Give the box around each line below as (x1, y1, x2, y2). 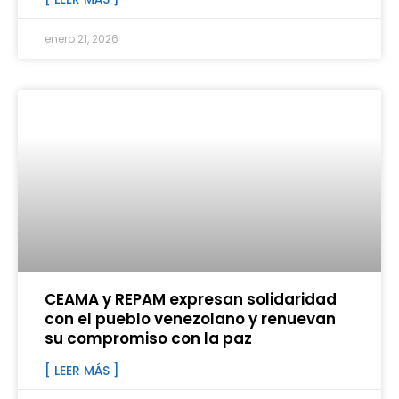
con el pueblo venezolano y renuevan (45, 308, 336, 330)
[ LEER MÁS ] (45, 362, 119, 380)
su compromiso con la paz (45, 328, 252, 350)
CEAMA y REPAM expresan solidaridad (45, 289, 337, 311)
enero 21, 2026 (45, 31, 118, 47)
